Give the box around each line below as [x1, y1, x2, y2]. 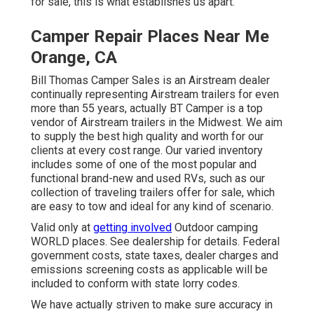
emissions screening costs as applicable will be [31, 263, 268, 277]
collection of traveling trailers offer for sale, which [31, 186, 275, 200]
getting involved [93, 221, 172, 235]
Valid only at [31, 221, 93, 235]
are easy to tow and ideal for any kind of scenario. [31, 200, 273, 214]
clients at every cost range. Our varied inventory [31, 144, 263, 158]
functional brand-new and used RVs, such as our [31, 172, 265, 186]
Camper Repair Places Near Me [31, 27, 269, 47]
